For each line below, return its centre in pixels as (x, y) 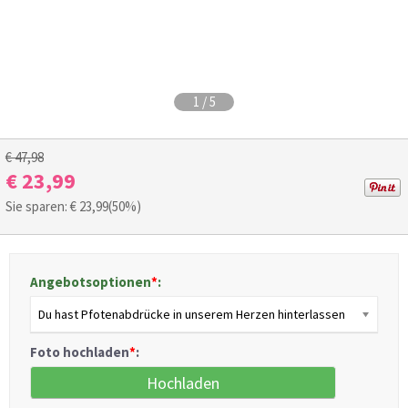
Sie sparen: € (42, 207)
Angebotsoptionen (91, 282)
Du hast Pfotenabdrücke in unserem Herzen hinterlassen (192, 315)
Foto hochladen (80, 352)
